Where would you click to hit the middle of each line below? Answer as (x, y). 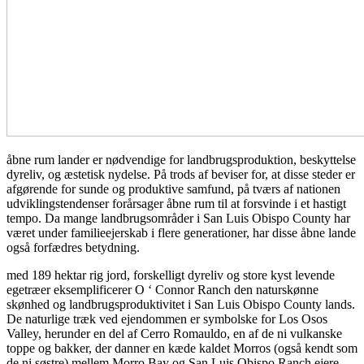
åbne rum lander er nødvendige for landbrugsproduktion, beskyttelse (181, 159)
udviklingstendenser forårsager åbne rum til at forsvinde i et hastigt (176, 203)
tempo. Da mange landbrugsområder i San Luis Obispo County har (178, 218)
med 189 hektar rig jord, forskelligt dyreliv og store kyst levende (171, 275)
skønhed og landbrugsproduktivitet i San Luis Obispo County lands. (181, 304)
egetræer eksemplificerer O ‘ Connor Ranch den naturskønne (162, 289)
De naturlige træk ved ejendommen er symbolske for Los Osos (167, 318)
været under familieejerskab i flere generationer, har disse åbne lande (181, 232)
